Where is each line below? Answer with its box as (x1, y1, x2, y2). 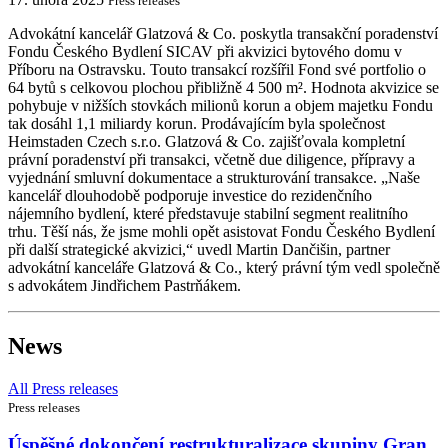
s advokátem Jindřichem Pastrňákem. (8, 276, 241, 294)
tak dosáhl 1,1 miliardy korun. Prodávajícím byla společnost (8, 114, 385, 132)
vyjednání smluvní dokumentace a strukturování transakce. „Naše (8, 168, 420, 186)
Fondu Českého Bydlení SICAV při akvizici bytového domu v (8, 42, 402, 60)
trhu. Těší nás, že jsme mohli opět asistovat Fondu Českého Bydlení (8, 222, 435, 240)
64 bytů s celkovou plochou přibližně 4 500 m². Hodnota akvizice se (8, 78, 439, 96)
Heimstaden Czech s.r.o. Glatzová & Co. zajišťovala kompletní (8, 132, 405, 150)
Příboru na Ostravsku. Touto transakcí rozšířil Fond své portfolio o (8, 60, 426, 78)
